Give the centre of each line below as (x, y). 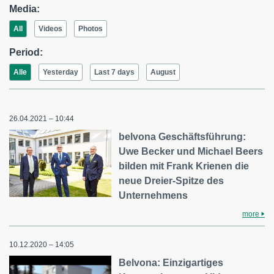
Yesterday (61, 72)
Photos (91, 29)
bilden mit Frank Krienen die (184, 166)
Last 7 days (114, 72)
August (163, 72)
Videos (50, 29)
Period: (26, 52)
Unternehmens (154, 195)
